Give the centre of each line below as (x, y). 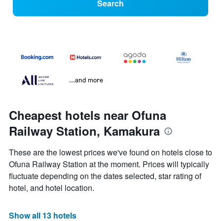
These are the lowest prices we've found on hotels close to (110, 152)
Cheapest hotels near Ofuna (88, 115)
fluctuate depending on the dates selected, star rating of (105, 176)
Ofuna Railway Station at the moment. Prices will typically (109, 164)
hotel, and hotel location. (52, 188)
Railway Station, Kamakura (84, 131)
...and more (86, 80)
